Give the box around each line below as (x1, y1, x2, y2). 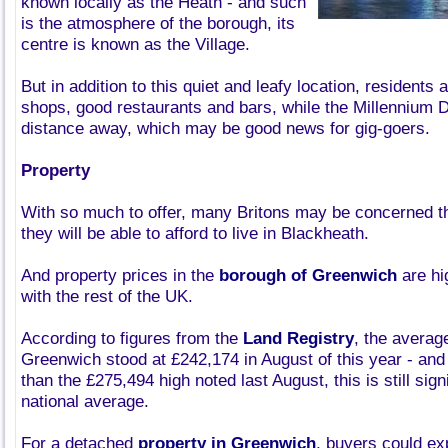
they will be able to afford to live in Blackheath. (21, 224, 369, 243)
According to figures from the (21, 329, 243, 348)
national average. (21, 392, 149, 411)
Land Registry (243, 329, 354, 348)
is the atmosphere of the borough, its (21, 14, 295, 33)
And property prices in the (21, 266, 219, 285)
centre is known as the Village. (21, 35, 250, 54)
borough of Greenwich (219, 266, 397, 285)
